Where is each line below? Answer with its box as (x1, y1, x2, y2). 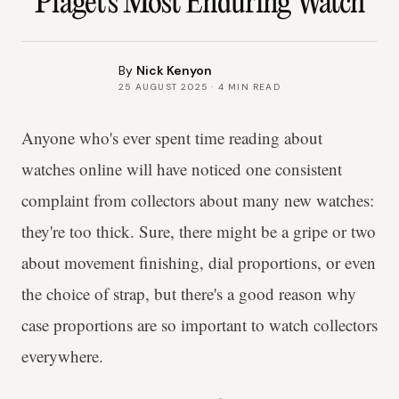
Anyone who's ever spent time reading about (21, 126, 322, 149)
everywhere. (21, 345, 103, 367)
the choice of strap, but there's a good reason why (21, 282, 356, 305)
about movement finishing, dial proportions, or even (21, 251, 376, 273)
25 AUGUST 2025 (118, 81, 208, 93)
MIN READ (224, 81, 281, 93)
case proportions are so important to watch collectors (21, 313, 378, 336)
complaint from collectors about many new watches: (21, 189, 374, 211)
